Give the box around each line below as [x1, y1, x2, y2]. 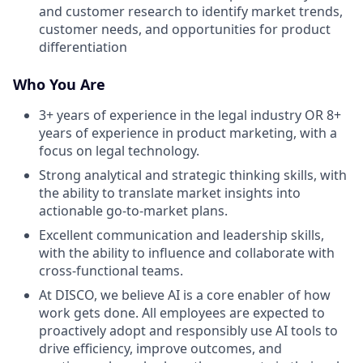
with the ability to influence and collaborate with [39, 243, 335, 262]
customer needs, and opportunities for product [39, 19, 331, 38]
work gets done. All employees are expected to [39, 303, 325, 322]
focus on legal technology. [39, 141, 199, 160]
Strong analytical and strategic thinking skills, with [39, 165, 347, 184]
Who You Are [13, 74, 105, 94]
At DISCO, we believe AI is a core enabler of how [39, 285, 331, 304]
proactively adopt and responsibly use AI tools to [39, 321, 338, 340]
